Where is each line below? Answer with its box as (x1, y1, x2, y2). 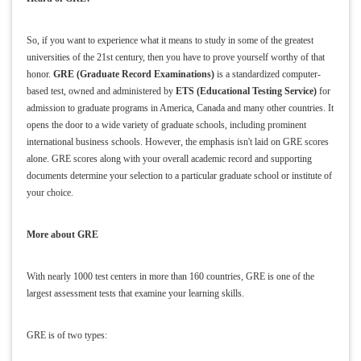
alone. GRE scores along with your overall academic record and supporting (26, 153, 312, 165)
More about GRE (26, 229, 98, 241)
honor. (26, 68, 53, 81)
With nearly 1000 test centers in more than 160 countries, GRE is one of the (26, 271, 314, 283)
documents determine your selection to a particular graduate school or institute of (26, 170, 332, 182)
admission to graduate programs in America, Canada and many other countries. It (26, 102, 334, 114)
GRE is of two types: (26, 330, 107, 342)
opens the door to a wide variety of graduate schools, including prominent (26, 119, 306, 131)
